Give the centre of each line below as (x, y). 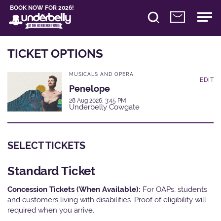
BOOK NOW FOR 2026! (42, 8)
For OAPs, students (175, 189)
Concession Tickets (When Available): (75, 189)
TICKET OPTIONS (55, 53)
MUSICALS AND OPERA (101, 74)
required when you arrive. (51, 210)
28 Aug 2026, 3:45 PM (98, 100)
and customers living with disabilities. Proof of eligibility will (107, 199)
